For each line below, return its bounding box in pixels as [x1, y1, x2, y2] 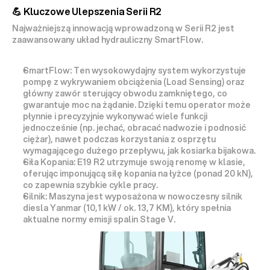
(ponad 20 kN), [192, 167, 253, 180]
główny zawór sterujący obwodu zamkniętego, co [23, 87, 227, 99]
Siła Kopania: [23, 155, 75, 168]
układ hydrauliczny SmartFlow [77, 33, 201, 46]
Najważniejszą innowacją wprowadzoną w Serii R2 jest [12, 22, 234, 34]
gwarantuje [23, 98, 72, 111]
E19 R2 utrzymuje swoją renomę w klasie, [75, 155, 245, 168]
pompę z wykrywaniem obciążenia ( [23, 75, 166, 88]
